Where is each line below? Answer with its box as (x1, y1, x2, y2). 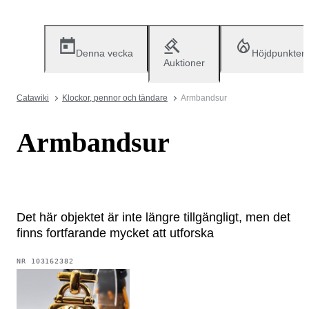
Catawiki (17, 93, 49, 103)
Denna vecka (76, 48, 133, 59)
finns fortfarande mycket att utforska (17, 226, 214, 240)
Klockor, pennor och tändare (62, 93, 168, 103)
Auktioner (163, 57, 205, 68)
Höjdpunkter (252, 48, 305, 59)
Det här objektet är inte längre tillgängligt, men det (17, 210, 290, 224)
